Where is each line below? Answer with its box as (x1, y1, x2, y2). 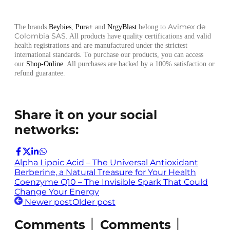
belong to (137, 23, 168, 31)
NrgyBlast (107, 23, 137, 31)
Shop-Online (26, 60, 63, 68)
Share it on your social (14, 107, 157, 123)
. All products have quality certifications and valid (66, 32, 211, 41)
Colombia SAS (14, 31, 66, 41)
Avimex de (168, 22, 205, 32)
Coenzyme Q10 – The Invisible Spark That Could (14, 177, 208, 187)
